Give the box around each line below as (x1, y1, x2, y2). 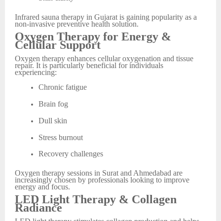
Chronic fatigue (38, 83, 87, 92)
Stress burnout (38, 133, 83, 142)
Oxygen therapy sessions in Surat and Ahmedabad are (15, 169, 183, 178)
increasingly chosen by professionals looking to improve (15, 176, 189, 184)
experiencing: (15, 68, 57, 76)
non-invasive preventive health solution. (15, 20, 139, 29)
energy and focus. (15, 183, 70, 191)
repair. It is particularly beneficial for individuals (15, 61, 163, 70)
